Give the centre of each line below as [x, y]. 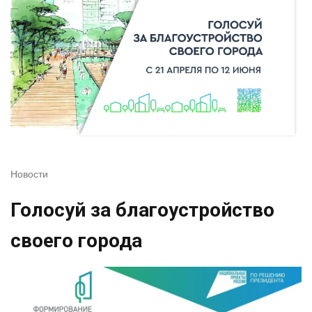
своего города [76, 241]
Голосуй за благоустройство [142, 210]
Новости [29, 174]
